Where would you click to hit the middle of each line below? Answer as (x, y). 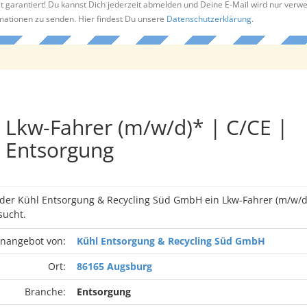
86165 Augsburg (114, 266)
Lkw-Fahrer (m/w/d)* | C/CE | (146, 127)
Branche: (45, 292)
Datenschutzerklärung (209, 19)
